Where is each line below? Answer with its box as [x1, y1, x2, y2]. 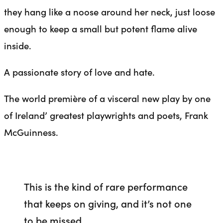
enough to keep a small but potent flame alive [4, 22, 197, 35]
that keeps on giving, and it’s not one [24, 196, 192, 210]
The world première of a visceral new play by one [4, 91, 211, 105]
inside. [4, 39, 31, 52]
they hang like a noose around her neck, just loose [4, 5, 215, 18]
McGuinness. [4, 125, 58, 138]
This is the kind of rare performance [24, 179, 188, 193]
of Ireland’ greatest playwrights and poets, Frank [4, 108, 208, 121]
